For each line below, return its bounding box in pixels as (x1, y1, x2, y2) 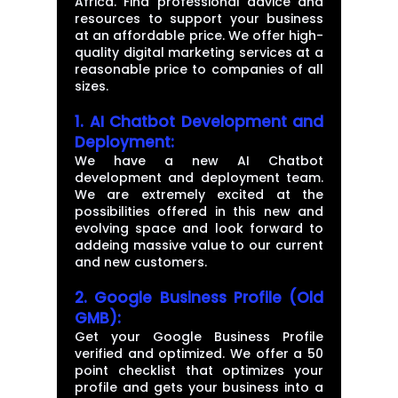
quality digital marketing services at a (75, 44, 323, 61)
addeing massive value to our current (75, 236, 323, 254)
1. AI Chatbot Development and (75, 111, 323, 132)
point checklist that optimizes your (75, 362, 323, 379)
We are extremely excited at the (75, 186, 323, 203)
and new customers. (75, 253, 207, 271)
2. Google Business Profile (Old (75, 287, 323, 308)
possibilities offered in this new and (75, 203, 323, 220)
